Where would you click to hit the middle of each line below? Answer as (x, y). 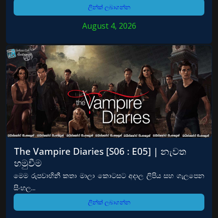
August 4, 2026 (109, 26)
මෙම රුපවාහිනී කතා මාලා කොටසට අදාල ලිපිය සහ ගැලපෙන (109, 175)
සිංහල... (25, 188)
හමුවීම (28, 163)
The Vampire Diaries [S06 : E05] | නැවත (100, 151)
